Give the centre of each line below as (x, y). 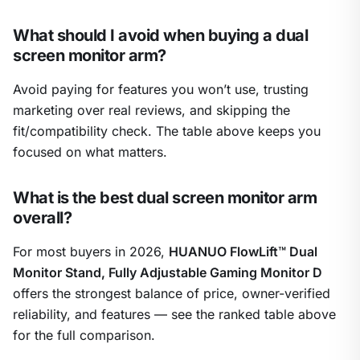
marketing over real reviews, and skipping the (151, 110)
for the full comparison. (84, 335)
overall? (42, 218)
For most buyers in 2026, (91, 252)
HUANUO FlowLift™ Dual (243, 252)
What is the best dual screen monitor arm (165, 198)
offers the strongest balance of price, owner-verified (172, 294)
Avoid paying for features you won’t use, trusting (161, 90)
